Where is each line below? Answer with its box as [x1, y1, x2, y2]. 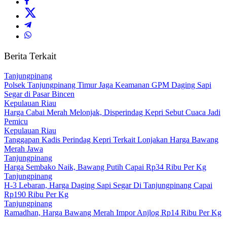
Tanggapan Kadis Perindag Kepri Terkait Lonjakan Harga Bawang [4, 135, 218, 144]
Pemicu [4, 117, 28, 126]
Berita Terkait [4, 51, 56, 62]
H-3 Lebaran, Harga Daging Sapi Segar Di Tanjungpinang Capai [4, 180, 212, 190]
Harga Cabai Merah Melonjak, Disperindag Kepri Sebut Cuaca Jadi [4, 107, 220, 117]
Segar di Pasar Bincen [4, 89, 74, 98]
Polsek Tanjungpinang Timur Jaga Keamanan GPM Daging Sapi [4, 80, 211, 89]
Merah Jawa [4, 144, 43, 153]
